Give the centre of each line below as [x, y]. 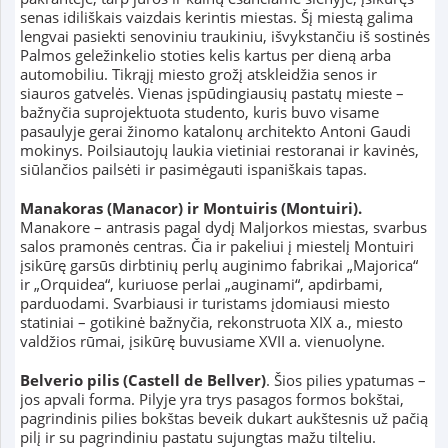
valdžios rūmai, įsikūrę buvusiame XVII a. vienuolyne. [202, 341]
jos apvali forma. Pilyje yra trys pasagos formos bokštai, [211, 399]
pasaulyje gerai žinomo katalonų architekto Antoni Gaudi [215, 131]
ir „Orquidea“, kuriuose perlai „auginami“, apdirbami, [201, 284]
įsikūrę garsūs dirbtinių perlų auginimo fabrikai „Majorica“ [218, 265]
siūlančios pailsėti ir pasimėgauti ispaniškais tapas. [193, 169]
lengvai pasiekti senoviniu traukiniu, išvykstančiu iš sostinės [224, 36]
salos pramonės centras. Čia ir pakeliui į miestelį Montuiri [216, 246]
